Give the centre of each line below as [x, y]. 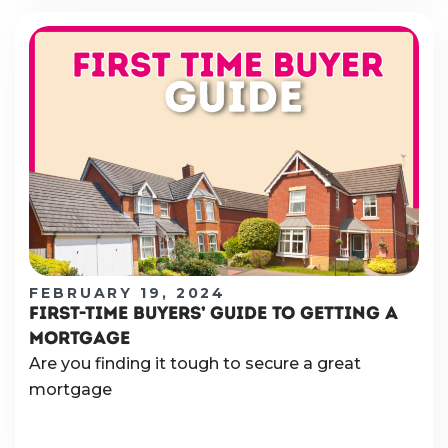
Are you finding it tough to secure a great [195, 364]
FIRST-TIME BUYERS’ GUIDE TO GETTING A [213, 313]
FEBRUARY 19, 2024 [128, 293]
